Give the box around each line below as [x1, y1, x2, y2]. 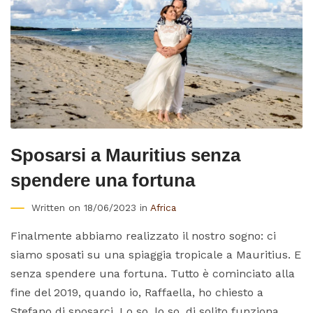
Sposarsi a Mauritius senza [10, 145, 240, 165]
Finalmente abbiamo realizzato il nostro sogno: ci [10, 228, 276, 242]
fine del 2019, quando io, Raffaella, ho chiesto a [10, 285, 263, 299]
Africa [150, 201, 176, 213]
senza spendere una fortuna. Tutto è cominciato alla [10, 266, 295, 280]
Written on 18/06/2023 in [31, 201, 150, 213]
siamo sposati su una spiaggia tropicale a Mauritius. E [10, 247, 301, 261]
